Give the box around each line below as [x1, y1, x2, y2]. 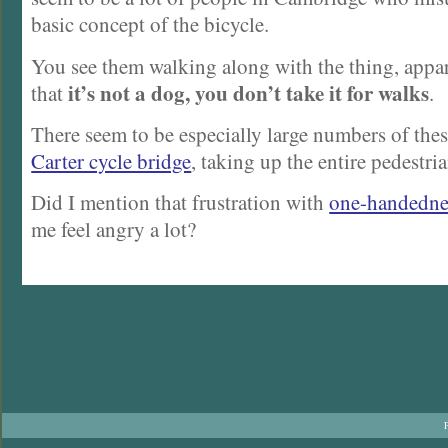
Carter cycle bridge [31, 146, 192, 175]
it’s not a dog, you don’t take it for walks [68, 77, 430, 108]
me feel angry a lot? [31, 215, 197, 244]
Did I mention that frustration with [31, 188, 330, 217]
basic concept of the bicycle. [31, 10, 270, 39]
